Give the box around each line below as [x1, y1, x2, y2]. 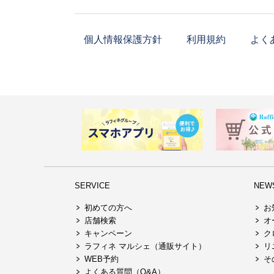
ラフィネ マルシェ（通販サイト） [84, 241, 206, 251]
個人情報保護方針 [84, 34, 162, 45]
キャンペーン [84, 228, 132, 238]
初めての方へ [84, 202, 132, 212]
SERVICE [75, 180, 110, 190]
